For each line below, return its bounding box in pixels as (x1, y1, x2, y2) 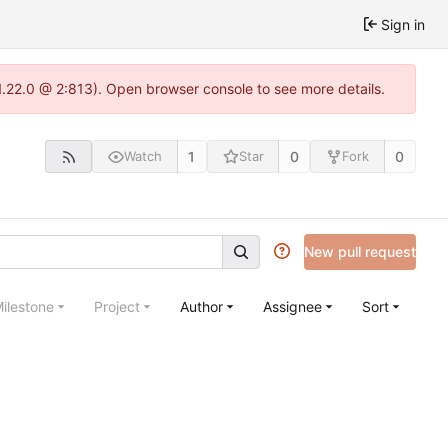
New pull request (304, 242, 416, 260)
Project (94, 297, 140, 315)
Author (180, 297, 223, 315)
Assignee (263, 297, 322, 315)
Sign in (381, 15, 425, 33)
